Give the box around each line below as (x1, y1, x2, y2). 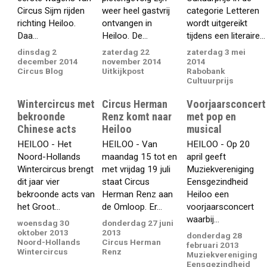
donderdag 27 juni (102, 218, 174, 228)
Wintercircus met (17, 97, 95, 110)
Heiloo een (187, 189, 229, 200)
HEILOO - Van (102, 139, 158, 150)
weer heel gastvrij (102, 5, 170, 17)
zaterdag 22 (102, 46, 150, 57)
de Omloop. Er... (102, 201, 163, 213)
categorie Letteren (187, 5, 260, 17)
